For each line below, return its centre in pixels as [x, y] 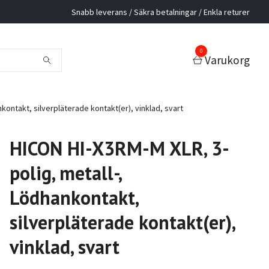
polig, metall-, [65, 173]
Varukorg [227, 60]
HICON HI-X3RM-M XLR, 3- [119, 149]
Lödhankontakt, [74, 198]
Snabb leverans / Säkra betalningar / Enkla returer [161, 12]
